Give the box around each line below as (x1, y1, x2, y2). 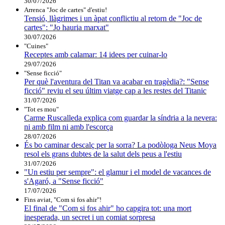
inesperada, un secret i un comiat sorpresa (24, 213, 155, 222)
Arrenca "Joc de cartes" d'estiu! (24, 6, 107, 14)
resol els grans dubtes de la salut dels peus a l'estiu (24, 150, 182, 159)
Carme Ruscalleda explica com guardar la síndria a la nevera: (24, 114, 217, 123)
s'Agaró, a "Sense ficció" (24, 177, 103, 186)
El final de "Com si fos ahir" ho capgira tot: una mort (24, 204, 191, 213)
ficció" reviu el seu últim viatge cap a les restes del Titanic (24, 86, 206, 95)
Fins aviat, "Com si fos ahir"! (24, 196, 101, 204)
